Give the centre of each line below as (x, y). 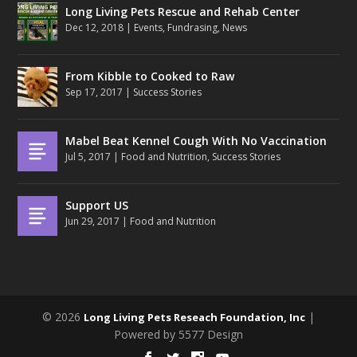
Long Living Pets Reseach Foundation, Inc (194, 317)
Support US (97, 205)
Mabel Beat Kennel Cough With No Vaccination (196, 140)
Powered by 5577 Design (178, 334)
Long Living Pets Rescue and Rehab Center (183, 11)
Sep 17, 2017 (94, 92)
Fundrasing (193, 27)
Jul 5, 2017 (88, 156)
